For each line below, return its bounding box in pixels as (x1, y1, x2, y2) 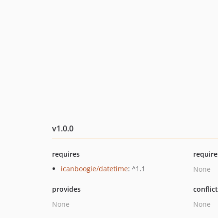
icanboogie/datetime (61, 164, 128, 173)
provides (52, 184, 81, 194)
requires (52, 149, 80, 159)
